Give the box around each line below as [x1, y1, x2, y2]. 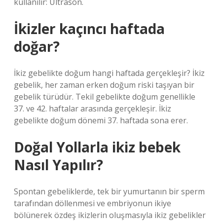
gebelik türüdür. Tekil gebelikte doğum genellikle [14, 91, 195, 102]
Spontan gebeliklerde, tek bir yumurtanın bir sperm [14, 186, 205, 197]
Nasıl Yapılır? [14, 155, 103, 174]
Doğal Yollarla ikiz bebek [14, 138, 181, 156]
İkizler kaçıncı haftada [14, 19, 165, 38]
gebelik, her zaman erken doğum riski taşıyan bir [14, 79, 194, 90]
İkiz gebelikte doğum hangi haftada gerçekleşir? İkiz [14, 68, 205, 78]
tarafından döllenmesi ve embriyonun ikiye [14, 198, 171, 209]
